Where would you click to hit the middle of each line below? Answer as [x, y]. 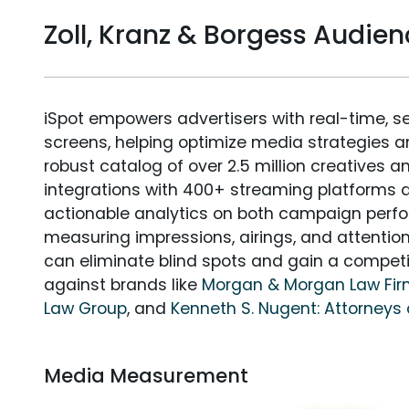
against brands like [123, 285]
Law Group [85, 309]
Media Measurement [146, 376]
